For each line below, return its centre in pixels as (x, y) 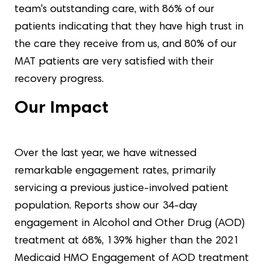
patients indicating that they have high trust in (129, 27)
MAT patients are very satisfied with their (114, 62)
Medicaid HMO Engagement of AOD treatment (132, 259)
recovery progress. (59, 80)
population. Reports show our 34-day (106, 206)
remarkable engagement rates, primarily (115, 171)
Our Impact (61, 109)
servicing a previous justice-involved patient (121, 189)
